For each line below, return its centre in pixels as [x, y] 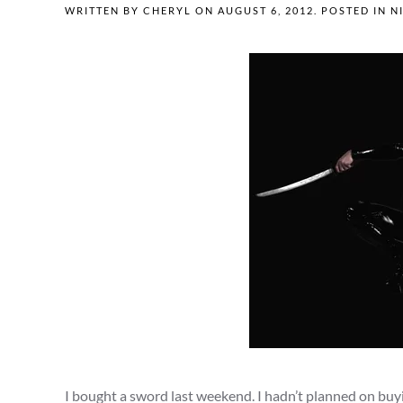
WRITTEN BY [104, 11]
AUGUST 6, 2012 [266, 11]
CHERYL [167, 11]
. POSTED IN [352, 11]
